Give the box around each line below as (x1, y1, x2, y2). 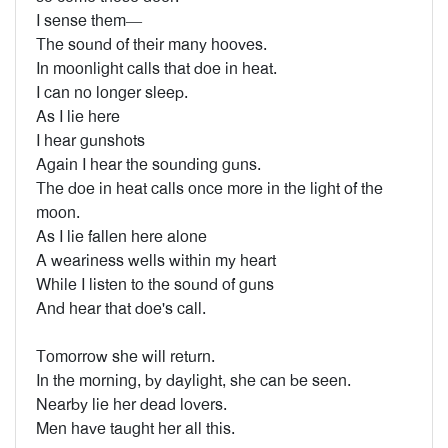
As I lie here (36, 106, 120, 127)
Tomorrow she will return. (36, 346, 215, 367)
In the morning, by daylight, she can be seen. (36, 370, 351, 391)
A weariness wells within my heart (36, 250, 276, 271)
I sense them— (36, 10, 142, 31)
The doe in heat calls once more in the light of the (36, 178, 383, 199)
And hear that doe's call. (36, 298, 206, 319)
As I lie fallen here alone (36, 226, 207, 247)
